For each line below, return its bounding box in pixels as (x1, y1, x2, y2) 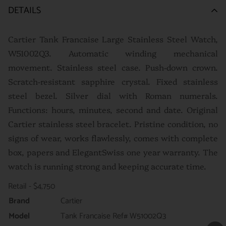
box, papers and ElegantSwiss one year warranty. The (8, 146, 218, 157)
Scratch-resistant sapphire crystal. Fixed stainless (8, 75, 218, 87)
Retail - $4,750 (8, 180, 55, 194)
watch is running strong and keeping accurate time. (8, 160, 206, 172)
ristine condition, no (139, 118, 218, 129)
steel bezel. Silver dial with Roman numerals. (8, 89, 218, 101)
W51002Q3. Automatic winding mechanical (8, 47, 218, 59)
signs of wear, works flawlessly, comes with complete (8, 132, 218, 143)
